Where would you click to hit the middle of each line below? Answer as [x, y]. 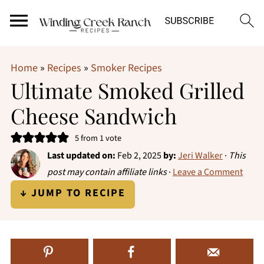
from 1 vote [100, 138]
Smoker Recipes [126, 68]
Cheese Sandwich [93, 115]
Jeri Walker [200, 156]
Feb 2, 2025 [139, 156]
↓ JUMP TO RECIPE [72, 193]
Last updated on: [81, 156]
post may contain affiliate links [107, 172]
